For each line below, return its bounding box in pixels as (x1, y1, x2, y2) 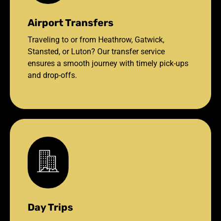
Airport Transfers (28, 16, 113, 29)
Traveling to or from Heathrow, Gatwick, (28, 35, 164, 44)
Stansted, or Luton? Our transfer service (28, 46, 165, 56)
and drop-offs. (28, 70, 77, 80)
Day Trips (28, 201, 73, 213)
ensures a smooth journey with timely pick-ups (28, 58, 188, 68)
